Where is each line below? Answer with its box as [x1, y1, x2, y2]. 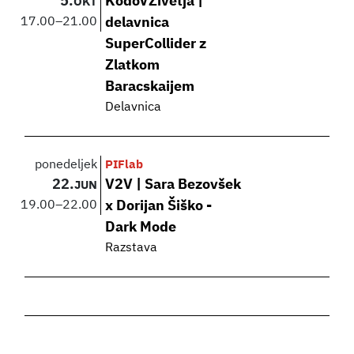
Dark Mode [105, 220, 177, 235]
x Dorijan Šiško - [105, 199, 213, 214]
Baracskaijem [105, 80, 195, 95]
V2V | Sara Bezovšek [105, 178, 242, 193]
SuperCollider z [105, 37, 207, 52]
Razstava [105, 242, 158, 255]
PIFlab [105, 159, 144, 171]
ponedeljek [35, 159, 98, 172]
